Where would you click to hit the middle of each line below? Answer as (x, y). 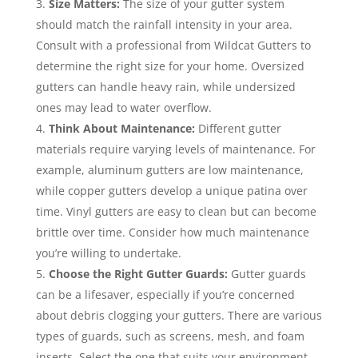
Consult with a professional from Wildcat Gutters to (173, 45)
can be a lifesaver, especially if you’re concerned (165, 294)
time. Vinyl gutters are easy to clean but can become (176, 211)
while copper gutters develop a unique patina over (171, 190)
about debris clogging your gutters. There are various (179, 315)
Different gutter (238, 128)
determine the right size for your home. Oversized (170, 66)
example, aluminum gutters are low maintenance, (169, 169)
